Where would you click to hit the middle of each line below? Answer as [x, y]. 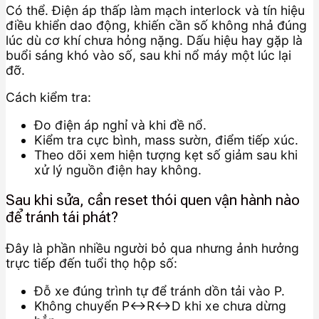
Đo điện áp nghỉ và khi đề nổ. [120, 125]
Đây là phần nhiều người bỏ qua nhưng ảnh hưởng [152, 248]
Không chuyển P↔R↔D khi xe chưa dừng [160, 305]
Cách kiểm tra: [48, 98]
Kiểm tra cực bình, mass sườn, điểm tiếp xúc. [166, 140]
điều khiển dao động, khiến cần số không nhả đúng [156, 25]
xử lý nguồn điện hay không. [118, 169]
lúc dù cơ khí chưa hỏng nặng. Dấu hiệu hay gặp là [154, 40]
